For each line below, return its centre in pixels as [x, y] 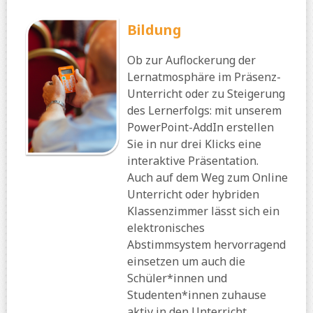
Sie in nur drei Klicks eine [194, 144]
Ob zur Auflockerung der [191, 60]
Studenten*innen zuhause [197, 295]
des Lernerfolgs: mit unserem [204, 111]
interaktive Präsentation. [193, 161]
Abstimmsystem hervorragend [206, 245]
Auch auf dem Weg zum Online [208, 178]
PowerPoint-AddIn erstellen [201, 128]
